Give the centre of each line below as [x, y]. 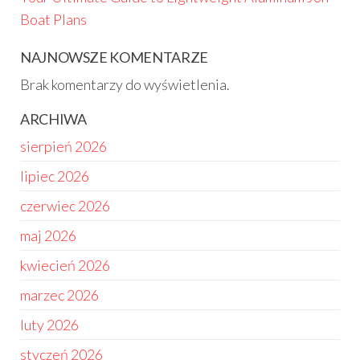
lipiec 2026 [55, 176]
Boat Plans [53, 19]
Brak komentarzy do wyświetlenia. [125, 84]
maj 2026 [48, 235]
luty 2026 [49, 325]
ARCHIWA [53, 119]
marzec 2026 [59, 295]
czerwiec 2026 [65, 206]
